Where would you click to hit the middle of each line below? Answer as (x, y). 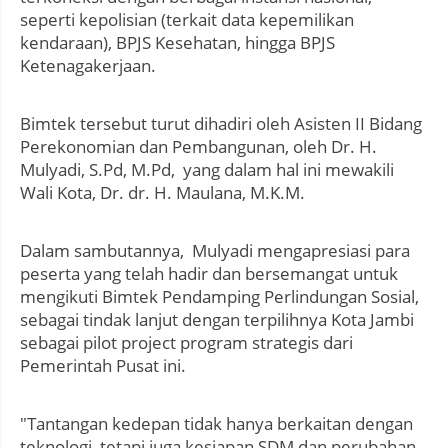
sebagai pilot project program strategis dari (186, 343)
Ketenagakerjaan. (90, 66)
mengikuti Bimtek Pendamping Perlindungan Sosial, (219, 297)
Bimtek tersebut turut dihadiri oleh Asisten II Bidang (221, 124)
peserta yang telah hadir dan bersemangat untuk (209, 274)
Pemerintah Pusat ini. (105, 366)
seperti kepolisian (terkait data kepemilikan (187, 20)
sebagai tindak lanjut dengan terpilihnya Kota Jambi (217, 320)
